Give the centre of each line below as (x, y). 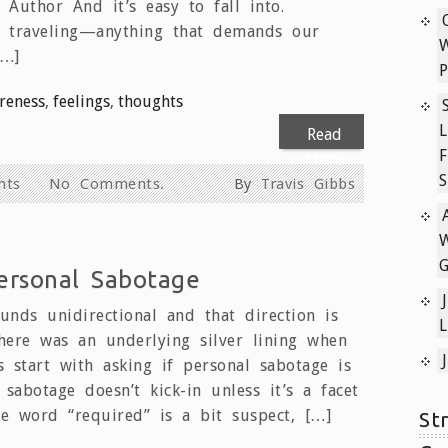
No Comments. (106, 183)
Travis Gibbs (308, 183)
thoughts (150, 101)
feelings (81, 101)
